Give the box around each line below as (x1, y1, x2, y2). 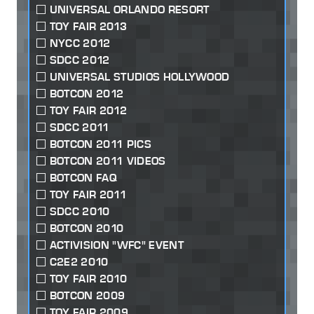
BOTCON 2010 (49, 221, 124, 235)
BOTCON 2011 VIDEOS (49, 154, 166, 168)
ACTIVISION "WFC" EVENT (49, 238, 184, 252)
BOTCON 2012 (49, 87, 124, 101)
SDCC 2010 (49, 205, 110, 219)
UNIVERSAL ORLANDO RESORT (49, 3, 210, 17)
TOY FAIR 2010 (49, 272, 127, 286)
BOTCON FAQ (49, 171, 117, 185)
